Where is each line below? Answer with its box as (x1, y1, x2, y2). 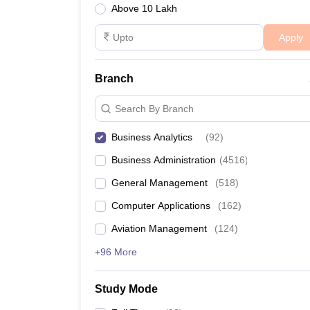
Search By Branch (115, 102, 194, 114)
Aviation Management (111, 223, 207, 234)
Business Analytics (111, 131, 192, 143)
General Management (111, 177, 208, 188)
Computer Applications (111, 200, 210, 211)
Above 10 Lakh (111, 3, 177, 14)
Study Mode (95, 283, 158, 295)
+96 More (95, 246, 137, 257)
